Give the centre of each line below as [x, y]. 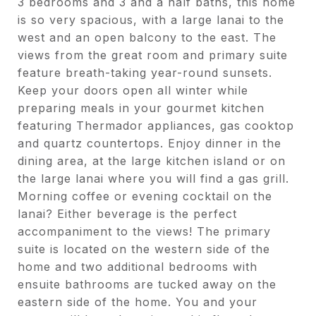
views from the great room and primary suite [153, 55]
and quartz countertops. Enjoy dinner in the [150, 143]
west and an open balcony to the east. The [147, 37]
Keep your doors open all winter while [133, 90]
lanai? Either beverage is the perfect [127, 214]
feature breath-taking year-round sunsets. [145, 73]
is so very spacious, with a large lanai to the [151, 20]
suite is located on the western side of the [144, 249]
